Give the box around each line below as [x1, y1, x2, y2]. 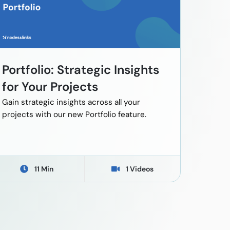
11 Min [34, 164, 54, 174]
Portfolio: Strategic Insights [2, 62, 159, 78]
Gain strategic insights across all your [2, 97, 140, 108]
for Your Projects [2, 79, 98, 95]
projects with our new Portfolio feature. [2, 109, 146, 120]
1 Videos [126, 164, 154, 174]
